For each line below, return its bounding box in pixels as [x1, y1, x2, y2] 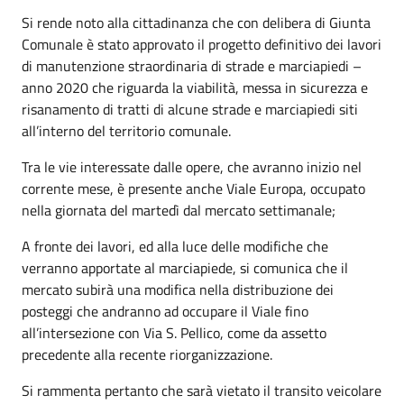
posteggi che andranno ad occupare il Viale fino [22, 300, 308, 322]
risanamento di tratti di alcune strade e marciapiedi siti [22, 98, 358, 120]
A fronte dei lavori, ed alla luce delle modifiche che [22, 235, 328, 257]
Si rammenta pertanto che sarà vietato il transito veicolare [22, 380, 381, 401]
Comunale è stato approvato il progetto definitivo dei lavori [22, 33, 381, 55]
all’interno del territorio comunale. [22, 120, 231, 142]
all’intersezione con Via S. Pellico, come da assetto [22, 322, 326, 344]
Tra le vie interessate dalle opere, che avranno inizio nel [22, 156, 362, 178]
